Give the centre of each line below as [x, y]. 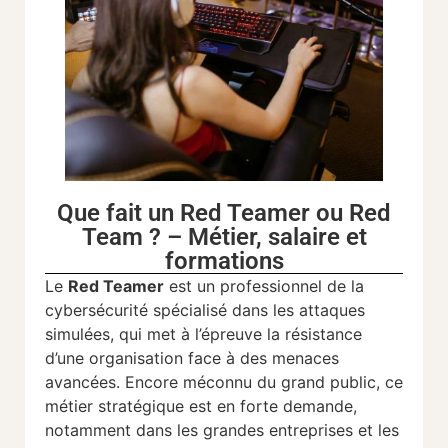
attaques [332, 310]
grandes [236, 430]
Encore [154, 382]
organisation [138, 358]
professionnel [273, 286]
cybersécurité [99, 310]
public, [357, 382]
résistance [323, 334]
